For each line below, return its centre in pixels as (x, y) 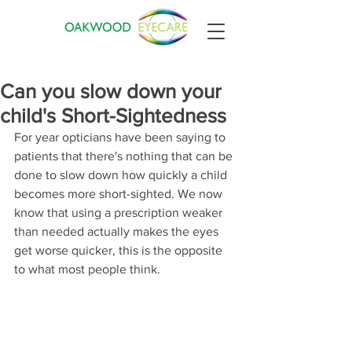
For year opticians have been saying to (121, 137)
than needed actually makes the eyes (118, 231)
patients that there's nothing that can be (125, 156)
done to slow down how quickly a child (122, 175)
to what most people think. (87, 269)
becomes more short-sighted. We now (120, 194)
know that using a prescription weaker (120, 213)
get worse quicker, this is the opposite (120, 250)
